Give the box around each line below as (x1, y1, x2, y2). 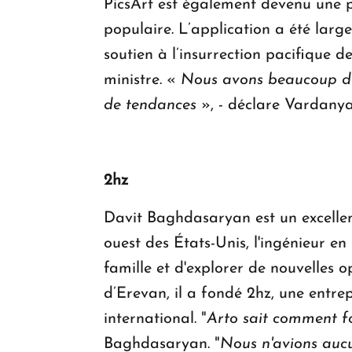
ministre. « (104, 72, 181, 89)
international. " (104, 311, 207, 328)
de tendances (104, 97, 196, 114)
